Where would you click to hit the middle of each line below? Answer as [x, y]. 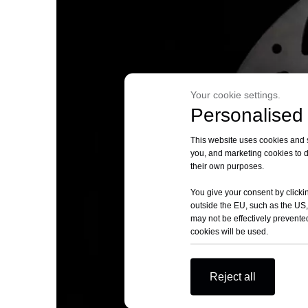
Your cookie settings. [235, 95]
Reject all [233, 276]
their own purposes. [228, 166]
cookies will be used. [229, 231]
